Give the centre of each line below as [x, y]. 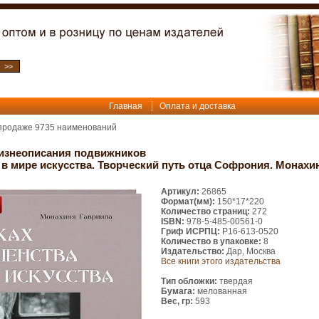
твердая [235, 281]
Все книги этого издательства [221, 261]
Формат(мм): [188, 202]
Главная [126, 106]
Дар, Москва [250, 251]
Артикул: [180, 192]
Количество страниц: [205, 211]
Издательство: [193, 251]
